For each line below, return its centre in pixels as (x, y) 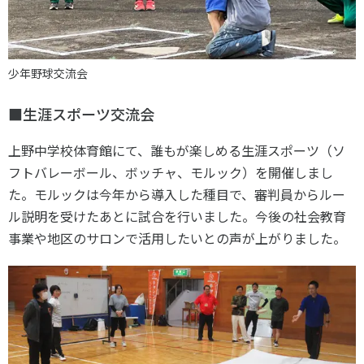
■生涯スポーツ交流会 (81, 113)
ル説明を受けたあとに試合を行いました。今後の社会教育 (177, 216)
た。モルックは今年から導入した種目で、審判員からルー (177, 194)
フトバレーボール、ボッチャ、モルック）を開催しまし (171, 172)
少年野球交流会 (48, 73)
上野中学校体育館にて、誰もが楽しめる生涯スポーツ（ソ (177, 150)
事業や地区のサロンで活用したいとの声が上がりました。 (177, 238)
